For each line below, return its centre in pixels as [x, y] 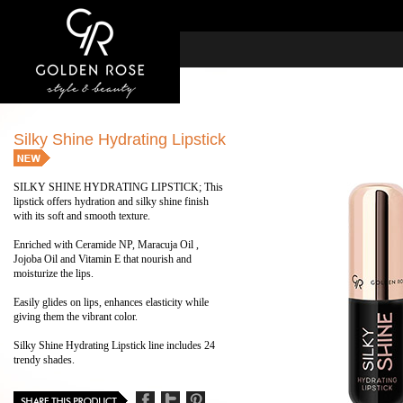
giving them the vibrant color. [76, 317]
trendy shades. [44, 360]
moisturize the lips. [54, 273]
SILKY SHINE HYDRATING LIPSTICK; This [118, 187]
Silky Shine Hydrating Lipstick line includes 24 [114, 345]
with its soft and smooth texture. [82, 216]
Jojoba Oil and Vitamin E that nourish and [103, 259]
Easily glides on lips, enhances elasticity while [111, 302]
